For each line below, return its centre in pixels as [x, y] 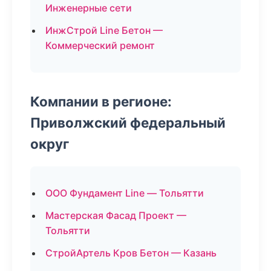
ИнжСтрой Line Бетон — [104, 30]
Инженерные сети [89, 8]
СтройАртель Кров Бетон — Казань [131, 253]
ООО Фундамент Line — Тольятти [125, 193]
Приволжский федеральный [128, 122]
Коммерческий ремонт [100, 45]
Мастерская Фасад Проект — [116, 215]
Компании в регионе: [101, 101]
